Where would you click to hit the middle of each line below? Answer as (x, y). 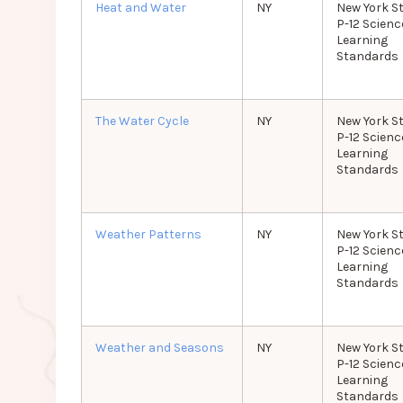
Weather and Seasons (159, 348)
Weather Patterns (148, 235)
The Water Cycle (142, 121)
